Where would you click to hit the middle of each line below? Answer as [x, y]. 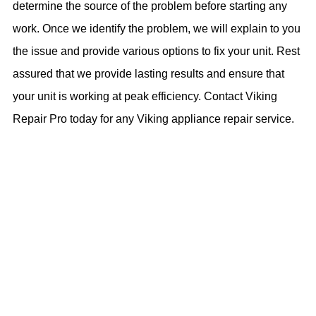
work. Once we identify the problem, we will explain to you [157, 28]
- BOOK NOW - [158, 230]
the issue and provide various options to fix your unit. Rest [156, 51]
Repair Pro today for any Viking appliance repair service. [153, 119]
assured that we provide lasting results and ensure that [148, 73]
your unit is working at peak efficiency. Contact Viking [145, 96]
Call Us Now [158, 267]
